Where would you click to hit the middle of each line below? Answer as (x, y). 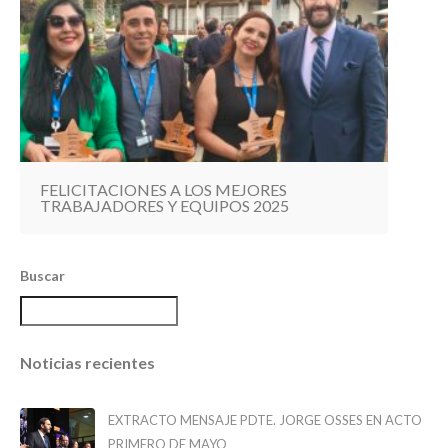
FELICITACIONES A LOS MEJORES (163, 189)
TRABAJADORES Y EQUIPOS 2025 (164, 205)
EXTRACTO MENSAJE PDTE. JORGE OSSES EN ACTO (265, 419)
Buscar (42, 275)
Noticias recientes (87, 362)
